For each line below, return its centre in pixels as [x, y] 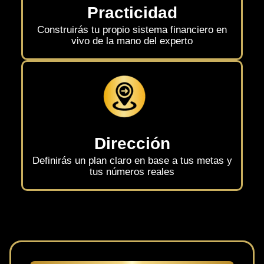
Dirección [132, 144]
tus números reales [132, 172]
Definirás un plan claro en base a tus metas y [132, 161]
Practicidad [132, 13]
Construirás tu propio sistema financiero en [132, 30]
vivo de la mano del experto [132, 41]
